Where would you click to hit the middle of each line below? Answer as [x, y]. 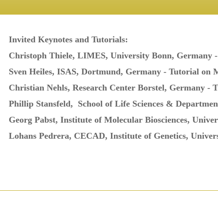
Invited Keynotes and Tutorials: [68, 40]
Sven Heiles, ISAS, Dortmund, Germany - [89, 72]
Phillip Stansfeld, [42, 104]
